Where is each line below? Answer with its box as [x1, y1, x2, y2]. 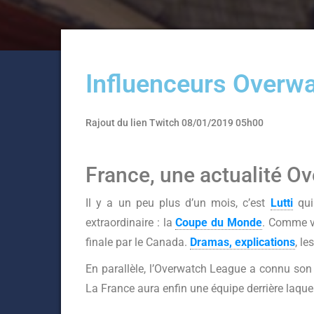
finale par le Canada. [86, 235, 190, 249]
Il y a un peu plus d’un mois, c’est [86, 196, 271, 210]
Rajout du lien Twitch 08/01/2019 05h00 [86, 117, 264, 128]
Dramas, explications [190, 235, 295, 249]
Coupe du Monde [175, 216, 262, 229]
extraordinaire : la [86, 216, 176, 229]
